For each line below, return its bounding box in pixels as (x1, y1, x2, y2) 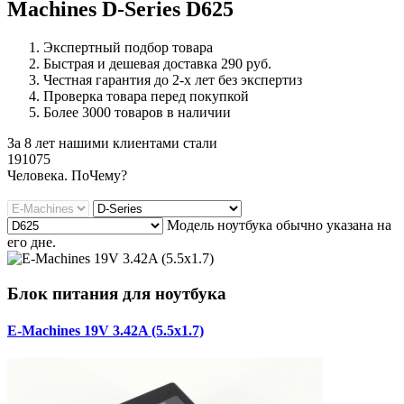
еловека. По (16, 168, 89, 184)
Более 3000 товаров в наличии (43, 105, 231, 121)
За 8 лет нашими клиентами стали (7, 135, 217, 151)
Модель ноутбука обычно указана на (167, 217, 391, 234)
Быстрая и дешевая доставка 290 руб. (43, 56, 271, 72)
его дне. (7, 234, 56, 251)
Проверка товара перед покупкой (43, 88, 249, 105)
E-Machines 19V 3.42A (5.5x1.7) (7, 323, 204, 339)
